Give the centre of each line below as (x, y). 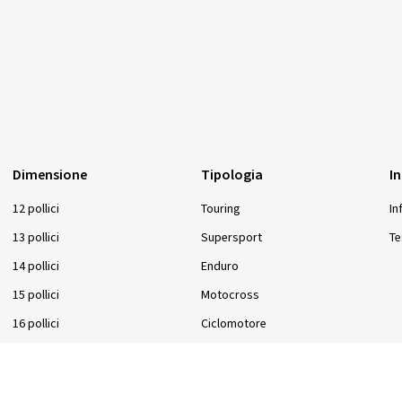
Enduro (220, 267)
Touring (221, 210)
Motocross (230, 296)
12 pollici (36, 210)
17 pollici (36, 353)
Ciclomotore (234, 324)
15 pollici (36, 296)
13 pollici (36, 238)
